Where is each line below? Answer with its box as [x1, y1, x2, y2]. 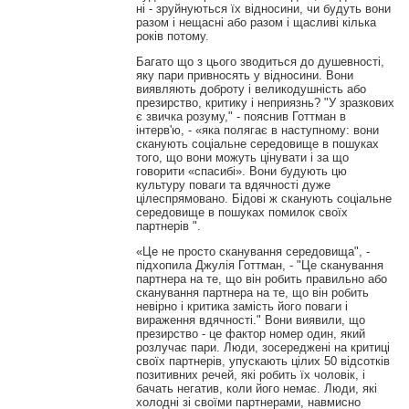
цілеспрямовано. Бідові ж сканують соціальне [135, 191, 392, 205]
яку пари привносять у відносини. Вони [135, 68, 353, 82]
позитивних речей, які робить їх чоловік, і [135, 368, 365, 383]
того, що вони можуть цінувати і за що [135, 150, 349, 164]
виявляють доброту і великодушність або [135, 81, 366, 96]
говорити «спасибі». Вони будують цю [135, 163, 347, 178]
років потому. [135, 28, 209, 43]
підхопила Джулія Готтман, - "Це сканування [135, 258, 383, 273]
